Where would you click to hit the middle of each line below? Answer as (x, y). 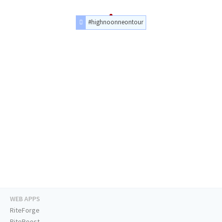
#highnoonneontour (116, 22)
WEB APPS (25, 199)
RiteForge (25, 210)
